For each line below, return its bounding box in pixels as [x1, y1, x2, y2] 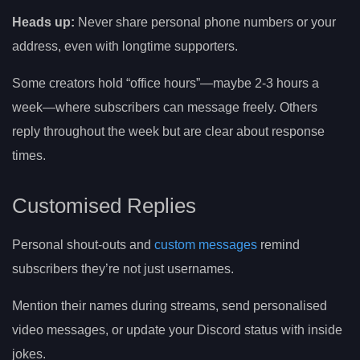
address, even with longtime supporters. [12, 39, 238, 53]
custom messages [154, 238, 257, 252]
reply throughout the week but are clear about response [12, 124, 325, 138]
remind [257, 238, 300, 252]
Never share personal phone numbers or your [75, 14, 336, 29]
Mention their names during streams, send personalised [12, 299, 327, 313]
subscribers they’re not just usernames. [12, 262, 234, 276]
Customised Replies [12, 194, 196, 218]
